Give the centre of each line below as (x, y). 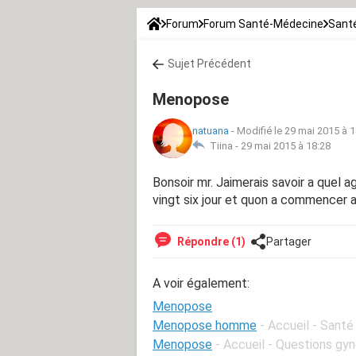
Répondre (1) (210, 241)
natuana (211, 130)
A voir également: (201, 283)
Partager (289, 241)
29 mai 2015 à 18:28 (286, 145)
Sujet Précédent (209, 63)
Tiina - (223, 145)
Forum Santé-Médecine (263, 23)
